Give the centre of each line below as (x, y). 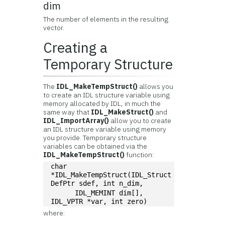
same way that (67, 112)
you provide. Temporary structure (95, 138)
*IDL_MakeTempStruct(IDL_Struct (111, 175)
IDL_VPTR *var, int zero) (99, 201)
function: (139, 155)
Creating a (76, 47)
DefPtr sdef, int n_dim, (99, 183)
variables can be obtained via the (95, 146)
